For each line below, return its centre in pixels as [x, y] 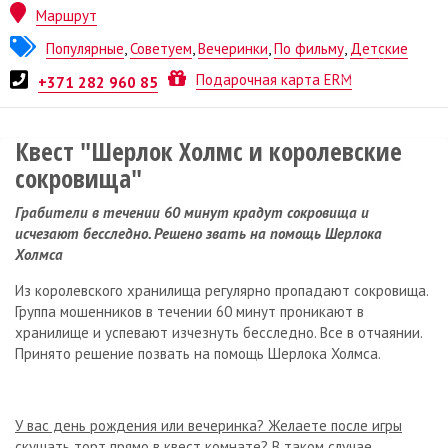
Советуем [161, 49]
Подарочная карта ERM [274, 80]
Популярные [85, 49]
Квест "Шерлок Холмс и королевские [208, 150]
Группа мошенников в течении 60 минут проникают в [189, 311]
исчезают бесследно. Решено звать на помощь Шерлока [198, 233]
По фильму [309, 49]
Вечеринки [233, 49]
